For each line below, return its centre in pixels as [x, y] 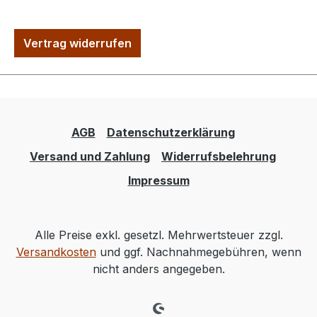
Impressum [158, 181]
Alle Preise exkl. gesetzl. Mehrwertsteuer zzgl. [158, 235]
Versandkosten [56, 252]
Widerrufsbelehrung [219, 157]
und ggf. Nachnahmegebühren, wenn [198, 252]
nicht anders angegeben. [158, 269]
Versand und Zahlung [90, 157]
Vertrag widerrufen [77, 44]
